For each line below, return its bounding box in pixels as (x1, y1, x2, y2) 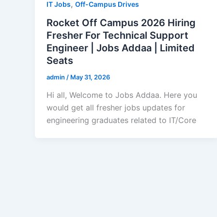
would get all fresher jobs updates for (46, 103, 185, 113)
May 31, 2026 (70, 73, 110, 81)
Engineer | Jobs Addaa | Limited (46, 42, 195, 54)
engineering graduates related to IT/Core (46, 115, 196, 125)
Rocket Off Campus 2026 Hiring (46, 16, 196, 29)
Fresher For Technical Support (46, 29, 188, 41)
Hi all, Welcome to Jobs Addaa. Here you (46, 90, 197, 100)
